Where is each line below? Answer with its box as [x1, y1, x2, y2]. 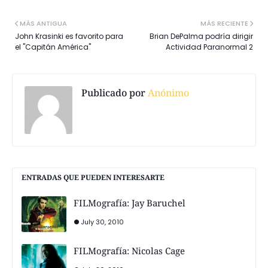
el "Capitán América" [15, 41, 91, 52]
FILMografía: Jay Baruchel [74, 196, 185, 209]
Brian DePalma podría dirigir [150, 31, 253, 41]
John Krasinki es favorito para [15, 31, 123, 41]
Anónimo [145, 86, 189, 99]
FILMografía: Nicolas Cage [74, 244, 185, 257]
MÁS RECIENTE [200, 18, 248, 28]
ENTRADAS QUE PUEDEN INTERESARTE [22, 172, 165, 182]
